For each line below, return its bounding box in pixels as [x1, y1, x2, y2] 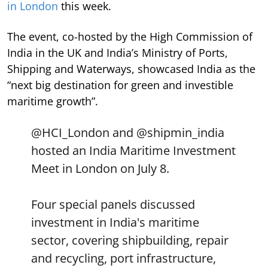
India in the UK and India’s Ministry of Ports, [7, 45, 228, 60]
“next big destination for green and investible [7, 77, 233, 92]
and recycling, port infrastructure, [31, 249, 216, 266]
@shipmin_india [136, 124, 224, 141]
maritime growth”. [7, 93, 98, 108]
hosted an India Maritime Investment [31, 142, 236, 159]
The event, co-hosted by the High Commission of [7, 29, 252, 44]
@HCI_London [31, 124, 109, 141]
